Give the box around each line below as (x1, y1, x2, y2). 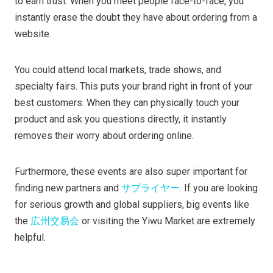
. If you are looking (180, 182, 258, 194)
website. (15, 28, 51, 40)
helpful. (15, 232, 46, 244)
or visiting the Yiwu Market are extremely (79, 215, 255, 227)
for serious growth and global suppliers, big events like (15, 199, 249, 211)
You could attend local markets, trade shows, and (15, 64, 221, 76)
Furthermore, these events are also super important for (15, 166, 247, 178)
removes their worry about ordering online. (15, 130, 194, 142)
